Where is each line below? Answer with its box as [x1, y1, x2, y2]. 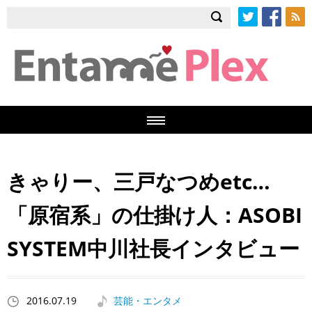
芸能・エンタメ [114, 294, 182, 308]
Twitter [238, 27, 271, 40]
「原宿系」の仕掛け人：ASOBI [7, 200, 302, 229]
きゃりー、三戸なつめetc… [7, 166, 270, 196]
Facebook [262, 27, 305, 40]
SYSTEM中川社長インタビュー [7, 233, 299, 263]
